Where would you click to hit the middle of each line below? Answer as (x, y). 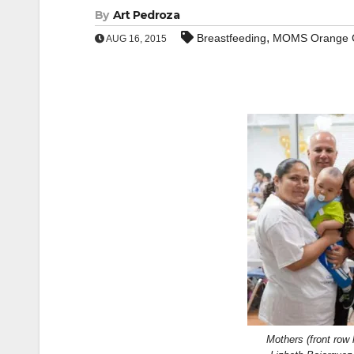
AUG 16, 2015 (136, 39)
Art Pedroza (146, 15)
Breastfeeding (232, 38)
